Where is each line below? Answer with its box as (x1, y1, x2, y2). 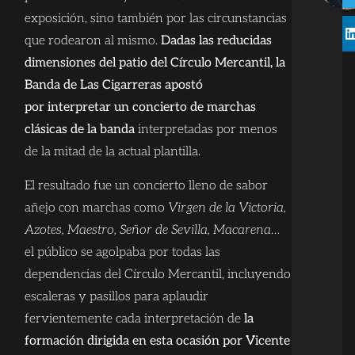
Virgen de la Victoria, (167, 200, 286, 216)
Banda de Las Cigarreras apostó (24, 78, 203, 94)
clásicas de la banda (24, 122, 135, 138)
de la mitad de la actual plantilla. (24, 144, 200, 160)
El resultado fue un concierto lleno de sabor (24, 177, 268, 193)
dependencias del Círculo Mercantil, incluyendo (24, 266, 291, 282)
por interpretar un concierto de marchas (24, 100, 256, 116)
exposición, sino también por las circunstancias (24, 11, 287, 27)
